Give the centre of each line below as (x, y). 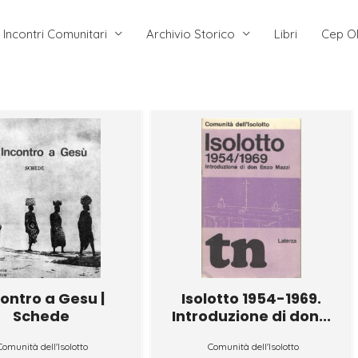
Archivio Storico (190, 34)
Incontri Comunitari (55, 34)
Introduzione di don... (252, 316)
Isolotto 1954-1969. (252, 298)
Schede (41, 316)
